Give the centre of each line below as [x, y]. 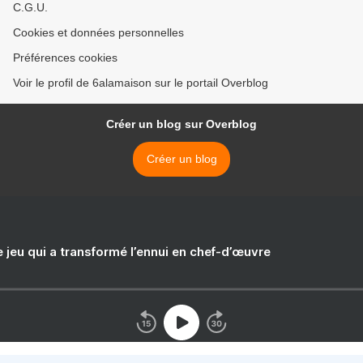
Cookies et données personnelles [98, 33]
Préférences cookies [65, 58]
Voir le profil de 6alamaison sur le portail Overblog [141, 83]
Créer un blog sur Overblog [181, 124]
